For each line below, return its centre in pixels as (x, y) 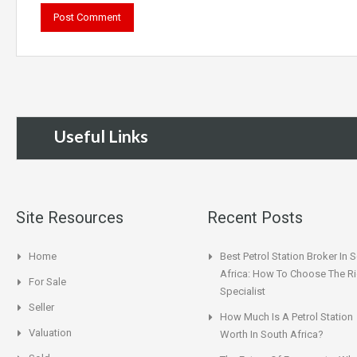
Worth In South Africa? (272, 334)
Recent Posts (255, 217)
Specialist (243, 291)
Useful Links (101, 135)
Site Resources (70, 217)
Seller (41, 307)
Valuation (50, 332)
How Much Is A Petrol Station (286, 316)
